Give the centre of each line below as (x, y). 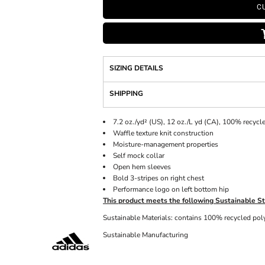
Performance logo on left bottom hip (171, 189)
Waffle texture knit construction (163, 133)
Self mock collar (139, 156)
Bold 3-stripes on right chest (159, 178)
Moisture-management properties (166, 144)
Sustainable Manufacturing (146, 235)
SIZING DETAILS (136, 68)
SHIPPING (126, 93)
